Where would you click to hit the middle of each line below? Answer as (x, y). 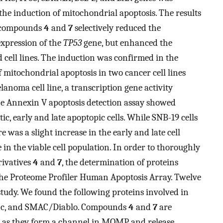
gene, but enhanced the (127, 43)
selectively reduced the (117, 28)
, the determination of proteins (120, 163)
